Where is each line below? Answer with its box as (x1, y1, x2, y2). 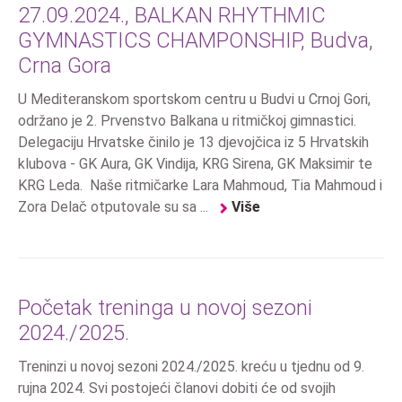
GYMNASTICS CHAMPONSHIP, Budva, (18, 28, 373, 54)
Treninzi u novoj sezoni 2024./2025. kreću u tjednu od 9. (18, 358, 364, 376)
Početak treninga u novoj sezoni (18, 295, 312, 321)
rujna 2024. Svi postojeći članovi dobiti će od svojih (18, 380, 336, 398)
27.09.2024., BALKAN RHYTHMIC (18, 3, 326, 29)
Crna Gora (18, 53, 111, 79)
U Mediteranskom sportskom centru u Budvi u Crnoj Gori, (18, 91, 371, 109)
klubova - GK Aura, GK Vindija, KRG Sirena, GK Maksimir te (18, 155, 372, 173)
